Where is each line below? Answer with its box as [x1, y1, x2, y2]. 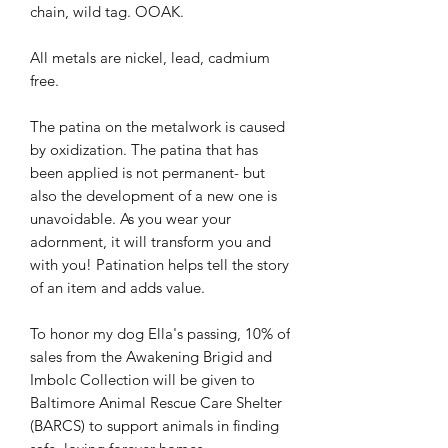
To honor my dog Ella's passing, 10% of [30, 323, 290, 343]
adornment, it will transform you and [30, 231, 271, 251]
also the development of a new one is [30, 185, 277, 205]
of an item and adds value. [30, 277, 205, 297]
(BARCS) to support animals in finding [30, 415, 279, 435]
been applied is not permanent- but [30, 162, 265, 182]
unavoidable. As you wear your [30, 208, 231, 228]
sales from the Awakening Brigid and [30, 346, 272, 366]
